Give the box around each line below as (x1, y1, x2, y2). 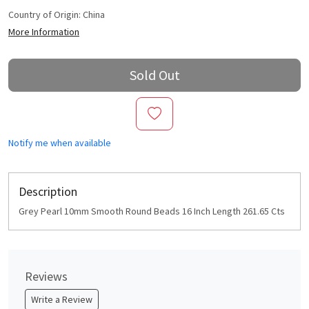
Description (19, 183, 77, 199)
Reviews (25, 268, 68, 284)
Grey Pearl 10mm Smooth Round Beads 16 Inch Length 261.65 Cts (19, 205, 285, 217)
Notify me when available (8, 137, 111, 149)
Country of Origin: (8, 8, 83, 21)
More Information (8, 26, 79, 38)
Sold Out (129, 66, 180, 83)
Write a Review (31, 293, 92, 306)
